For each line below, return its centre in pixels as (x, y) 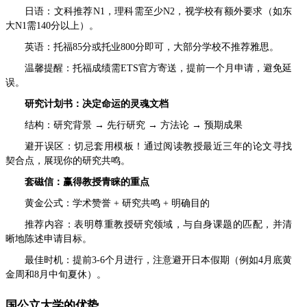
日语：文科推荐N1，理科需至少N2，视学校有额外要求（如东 (158, 11)
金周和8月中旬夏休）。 (56, 274)
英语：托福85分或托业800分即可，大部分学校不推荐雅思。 (152, 47)
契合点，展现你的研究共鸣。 (68, 160)
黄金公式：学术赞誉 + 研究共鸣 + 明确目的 (117, 203)
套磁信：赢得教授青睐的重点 (87, 182)
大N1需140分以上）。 (52, 25)
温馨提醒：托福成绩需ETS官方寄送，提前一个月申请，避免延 (158, 68)
